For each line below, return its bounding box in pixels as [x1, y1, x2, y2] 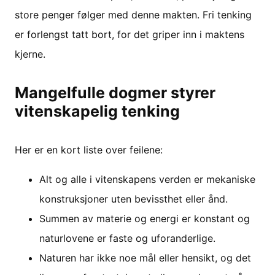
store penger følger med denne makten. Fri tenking [15, 8, 252, 21]
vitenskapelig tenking [15, 101, 180, 120]
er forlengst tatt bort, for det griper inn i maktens [15, 28, 244, 41]
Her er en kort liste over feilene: [15, 143, 163, 156]
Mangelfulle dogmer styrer [15, 83, 215, 102]
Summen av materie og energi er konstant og [39, 212, 250, 225]
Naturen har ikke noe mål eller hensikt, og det [39, 251, 251, 264]
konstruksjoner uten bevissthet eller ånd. [39, 192, 228, 205]
